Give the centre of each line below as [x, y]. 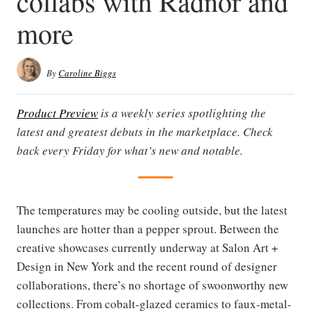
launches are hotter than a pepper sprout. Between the [148, 229]
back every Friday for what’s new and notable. [130, 150]
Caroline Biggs [87, 73]
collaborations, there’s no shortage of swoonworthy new [152, 285]
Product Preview [57, 113]
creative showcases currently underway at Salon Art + [148, 247]
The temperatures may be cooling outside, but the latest [152, 210]
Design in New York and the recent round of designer [147, 266]
